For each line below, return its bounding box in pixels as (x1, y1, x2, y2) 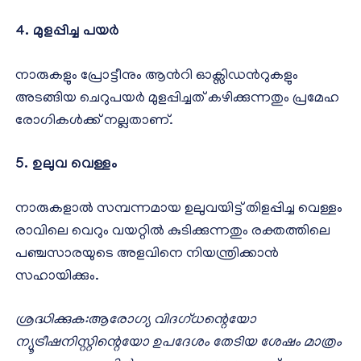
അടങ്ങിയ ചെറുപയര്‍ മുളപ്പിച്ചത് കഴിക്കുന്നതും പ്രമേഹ (15, 90, 339, 107)
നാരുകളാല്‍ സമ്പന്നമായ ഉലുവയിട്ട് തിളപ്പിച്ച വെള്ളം (15, 201, 342, 218)
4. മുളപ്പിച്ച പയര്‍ (15, 23, 119, 41)
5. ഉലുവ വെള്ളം (15, 156, 118, 174)
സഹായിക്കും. (15, 268, 99, 285)
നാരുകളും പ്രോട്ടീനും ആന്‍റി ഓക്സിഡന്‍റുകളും (15, 68, 298, 85)
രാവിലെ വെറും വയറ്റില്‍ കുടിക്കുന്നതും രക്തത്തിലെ (15, 223, 330, 240)
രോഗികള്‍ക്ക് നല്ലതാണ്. (15, 113, 173, 130)
